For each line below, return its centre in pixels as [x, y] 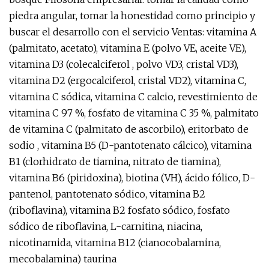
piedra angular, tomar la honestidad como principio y [132, 16]
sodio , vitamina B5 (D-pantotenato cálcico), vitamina [130, 145]
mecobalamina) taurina [63, 259]
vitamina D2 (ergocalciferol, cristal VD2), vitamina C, [128, 80]
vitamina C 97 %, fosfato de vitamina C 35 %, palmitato [134, 113]
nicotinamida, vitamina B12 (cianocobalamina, [115, 243]
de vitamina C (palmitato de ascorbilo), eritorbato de [129, 129]
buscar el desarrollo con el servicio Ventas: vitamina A [133, 32]
